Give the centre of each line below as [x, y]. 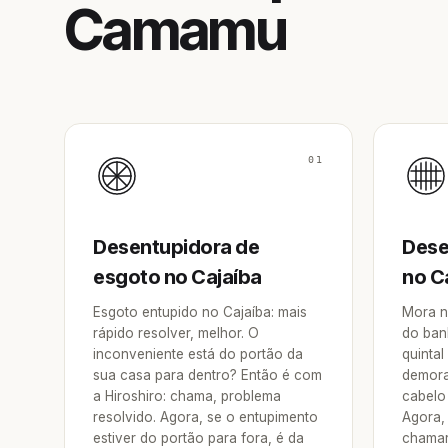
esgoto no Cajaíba [177, 277]
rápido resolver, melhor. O [176, 333]
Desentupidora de [176, 247]
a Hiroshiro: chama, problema [187, 396]
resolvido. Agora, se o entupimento [205, 417]
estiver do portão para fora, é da [198, 438]
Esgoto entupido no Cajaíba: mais [200, 312]
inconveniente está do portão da [198, 354]
